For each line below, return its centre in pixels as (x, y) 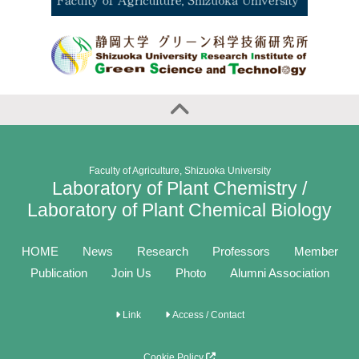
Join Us (131, 273)
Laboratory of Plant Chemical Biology (179, 210)
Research (162, 251)
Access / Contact (207, 315)
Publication (58, 273)
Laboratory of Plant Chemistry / (179, 189)
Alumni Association (279, 273)
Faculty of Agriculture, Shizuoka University (179, 171)
